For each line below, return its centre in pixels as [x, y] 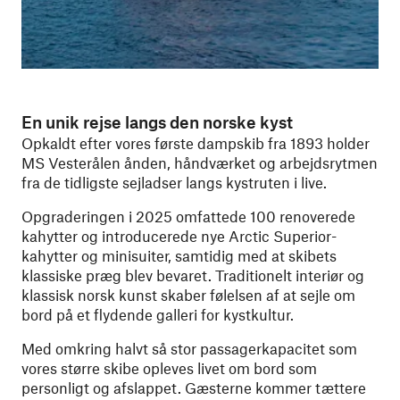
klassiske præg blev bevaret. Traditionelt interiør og [193, 275]
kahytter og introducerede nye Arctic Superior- [179, 236]
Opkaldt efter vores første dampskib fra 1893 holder [196, 143]
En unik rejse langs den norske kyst [157, 122]
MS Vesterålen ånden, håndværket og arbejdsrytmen [200, 162]
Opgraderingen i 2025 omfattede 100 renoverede [188, 216]
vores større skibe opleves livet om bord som [169, 368]
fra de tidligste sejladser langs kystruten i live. [174, 182]
